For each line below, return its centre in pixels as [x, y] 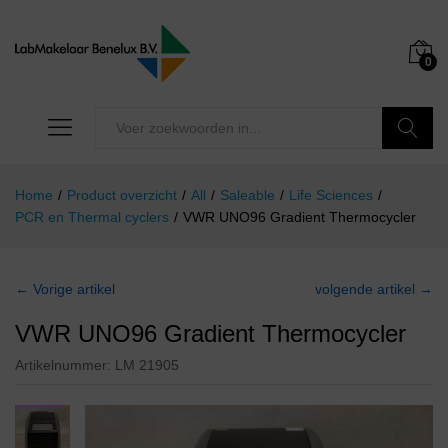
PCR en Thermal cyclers [92, 217]
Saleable [247, 195]
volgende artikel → [374, 289]
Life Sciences [331, 195]
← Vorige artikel [65, 289]
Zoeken [408, 170]
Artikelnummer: [65, 365]
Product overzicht [122, 195]
